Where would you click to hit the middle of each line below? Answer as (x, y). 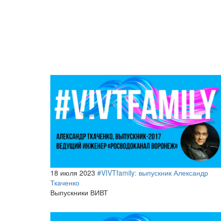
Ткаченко (65, 183)
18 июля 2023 (73, 173)
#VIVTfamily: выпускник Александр (153, 173)
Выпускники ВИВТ (79, 193)
